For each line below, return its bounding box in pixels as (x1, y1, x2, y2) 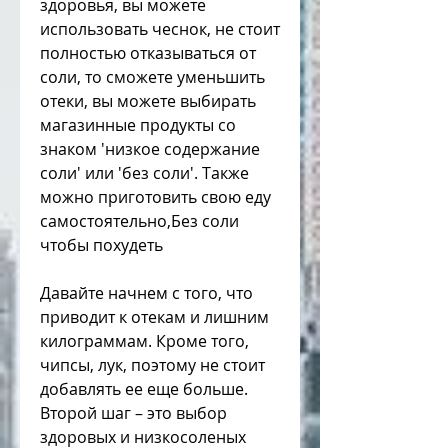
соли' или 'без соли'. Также (40, 162, 249, 185)
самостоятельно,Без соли (40, 210, 239, 233)
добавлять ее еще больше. (40, 378, 248, 401)
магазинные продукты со (40, 114, 236, 137)
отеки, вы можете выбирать (40, 90, 256, 113)
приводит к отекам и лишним (40, 306, 269, 329)
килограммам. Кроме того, (40, 330, 249, 353)
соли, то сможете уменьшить (40, 66, 265, 89)
